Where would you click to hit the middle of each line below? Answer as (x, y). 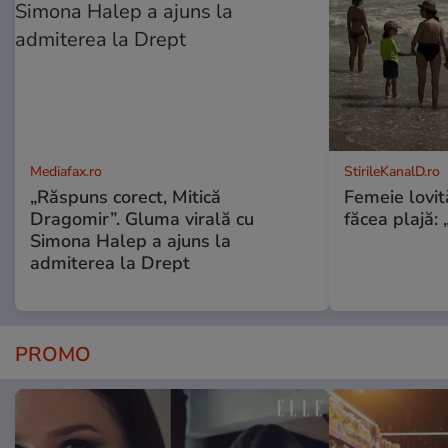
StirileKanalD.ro (391, 172)
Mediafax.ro (66, 172)
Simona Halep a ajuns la (130, 241)
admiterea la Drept (110, 263)
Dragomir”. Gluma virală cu (142, 219)
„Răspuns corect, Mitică (125, 197)
